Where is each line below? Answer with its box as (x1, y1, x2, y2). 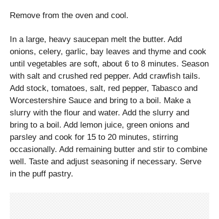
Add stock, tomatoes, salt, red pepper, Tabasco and (10, 83, 197, 93)
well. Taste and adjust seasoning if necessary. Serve (10, 156, 201, 166)
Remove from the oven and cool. (10, 11, 129, 21)
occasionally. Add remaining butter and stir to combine (10, 144, 207, 154)
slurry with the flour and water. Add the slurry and (10, 108, 189, 117)
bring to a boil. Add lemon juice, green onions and (10, 120, 189, 130)
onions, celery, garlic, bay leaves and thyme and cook (10, 46, 206, 56)
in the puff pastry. (10, 169, 73, 178)
